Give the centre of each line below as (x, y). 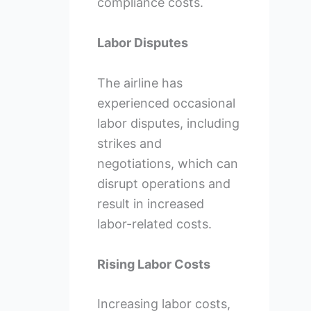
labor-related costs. (154, 224)
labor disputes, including (168, 123)
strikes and (129, 143)
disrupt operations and (163, 183)
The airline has (140, 83)
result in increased (150, 203)
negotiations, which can (167, 163)
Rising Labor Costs (153, 264)
